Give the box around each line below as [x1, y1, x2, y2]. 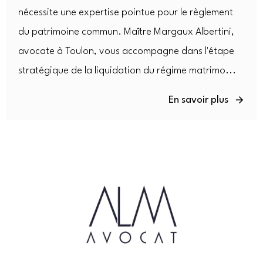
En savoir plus [168, 95, 228, 105]
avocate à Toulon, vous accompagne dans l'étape [18, 46, 235, 56]
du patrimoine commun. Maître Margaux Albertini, [18, 26, 235, 37]
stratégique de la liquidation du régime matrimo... [18, 65, 237, 76]
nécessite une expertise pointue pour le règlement [18, 7, 234, 18]
